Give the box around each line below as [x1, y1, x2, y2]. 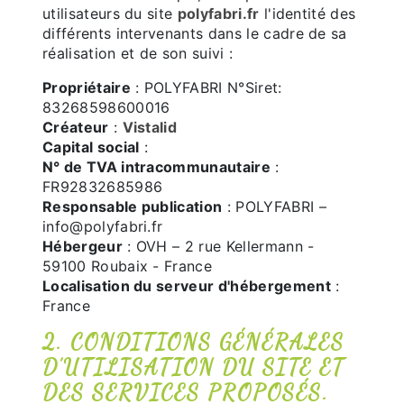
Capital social [42, 138, 140, 156]
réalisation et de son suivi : [42, 44, 234, 62]
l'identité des [259, 5, 356, 23]
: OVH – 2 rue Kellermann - [122, 237, 315, 255]
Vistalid [122, 118, 178, 136]
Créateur [42, 118, 109, 136]
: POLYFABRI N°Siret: [130, 78, 282, 96]
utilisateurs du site [42, 5, 178, 23]
